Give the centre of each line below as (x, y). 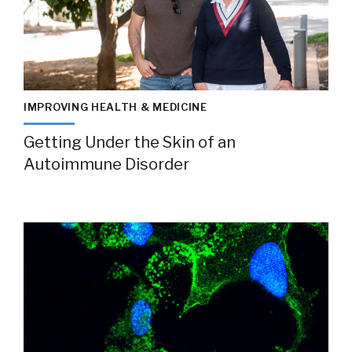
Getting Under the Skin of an (130, 142)
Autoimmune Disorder (106, 164)
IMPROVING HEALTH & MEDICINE (115, 107)
